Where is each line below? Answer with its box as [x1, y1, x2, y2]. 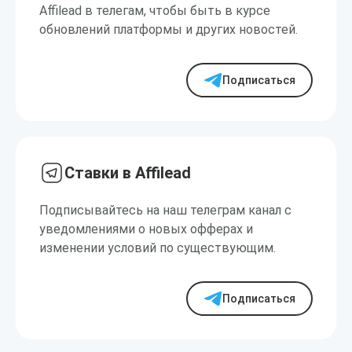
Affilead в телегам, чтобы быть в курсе [39, 3, 270, 18]
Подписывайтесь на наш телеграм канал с [39, 203, 291, 218]
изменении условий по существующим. [39, 240, 276, 255]
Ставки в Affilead [64, 163, 191, 182]
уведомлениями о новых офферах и [39, 222, 253, 236]
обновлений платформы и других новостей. [39, 22, 298, 37]
